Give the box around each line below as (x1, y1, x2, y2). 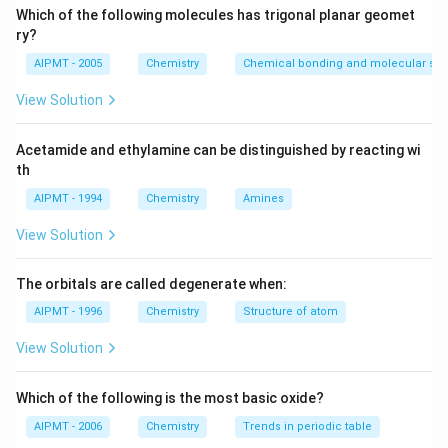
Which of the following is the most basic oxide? (16, 390, 324, 406)
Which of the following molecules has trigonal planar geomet (16, 7, 415, 23)
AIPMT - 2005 (34, 57, 102, 70)
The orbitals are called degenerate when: (16, 276, 287, 292)
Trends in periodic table (243, 420, 372, 433)
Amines (243, 192, 284, 205)
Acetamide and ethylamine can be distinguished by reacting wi (16, 142, 420, 158)
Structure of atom (243, 305, 338, 318)
